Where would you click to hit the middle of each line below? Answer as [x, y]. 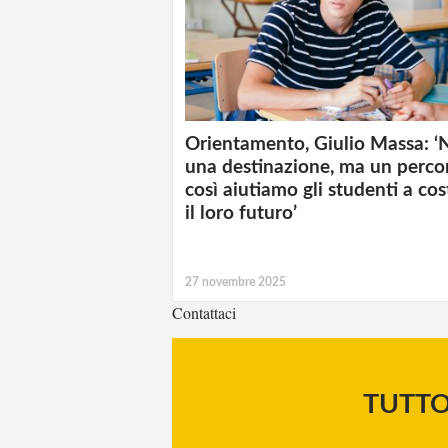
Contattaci [204, 312]
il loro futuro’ [241, 213]
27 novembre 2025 [235, 281]
